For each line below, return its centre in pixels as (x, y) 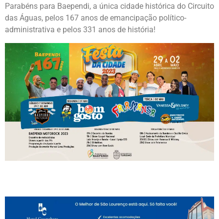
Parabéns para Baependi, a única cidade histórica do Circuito (109, 6)
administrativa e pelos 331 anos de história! (80, 30)
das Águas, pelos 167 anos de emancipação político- (96, 18)
